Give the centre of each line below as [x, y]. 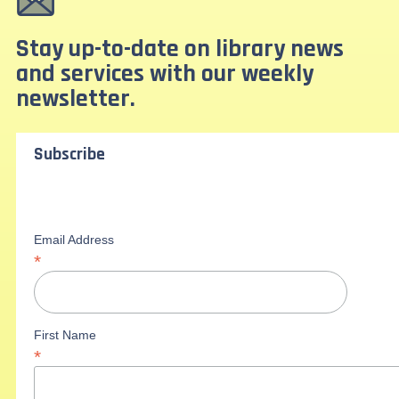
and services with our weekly [164, 74]
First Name [65, 334]
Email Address [73, 239]
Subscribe [69, 154]
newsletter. [75, 99]
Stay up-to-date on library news [179, 49]
